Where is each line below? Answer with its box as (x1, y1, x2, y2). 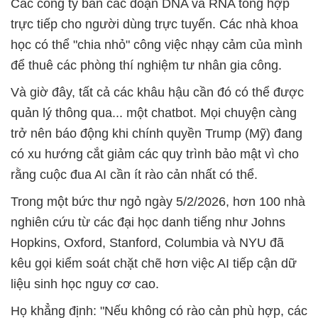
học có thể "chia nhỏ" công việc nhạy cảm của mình (11, 38, 302, 53)
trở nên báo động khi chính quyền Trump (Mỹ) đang (11, 126, 302, 141)
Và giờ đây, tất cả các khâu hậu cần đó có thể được (11, 85, 304, 100)
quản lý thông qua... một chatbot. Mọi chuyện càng (11, 106, 297, 121)
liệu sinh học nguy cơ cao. (11, 277, 159, 292)
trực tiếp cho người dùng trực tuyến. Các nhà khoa (11, 17, 298, 32)
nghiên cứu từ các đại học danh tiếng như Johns (11, 215, 285, 230)
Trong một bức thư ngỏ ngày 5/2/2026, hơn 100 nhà (11, 194, 305, 209)
